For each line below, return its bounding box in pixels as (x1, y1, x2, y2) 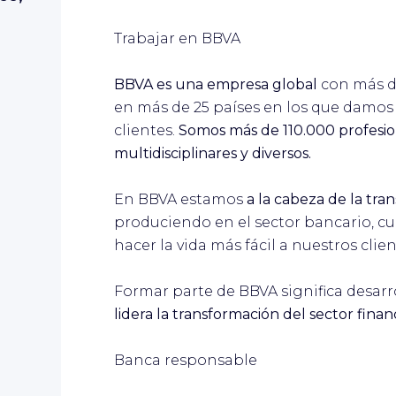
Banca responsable (114, 351, 257, 369)
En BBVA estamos (114, 190, 247, 208)
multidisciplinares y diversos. (114, 144, 311, 162)
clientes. (114, 121, 179, 139)
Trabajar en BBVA (114, 29, 240, 47)
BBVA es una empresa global (114, 75, 321, 93)
